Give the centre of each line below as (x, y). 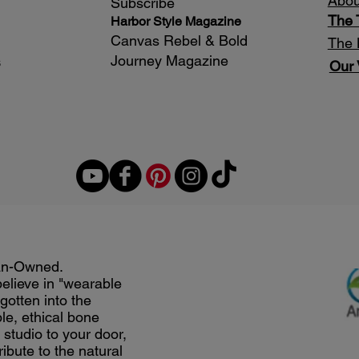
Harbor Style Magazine (175, 21)
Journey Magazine (171, 60)
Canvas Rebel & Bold (179, 40)
